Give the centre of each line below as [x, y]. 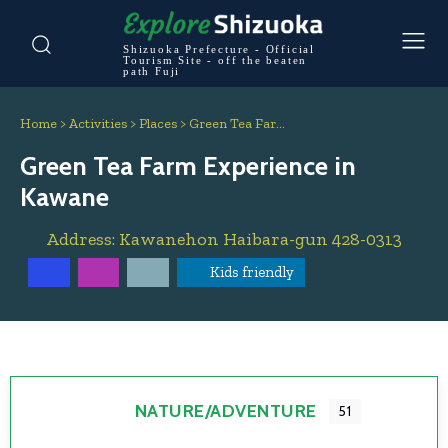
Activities [98, 124]
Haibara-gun [275, 239]
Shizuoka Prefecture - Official [219, 49]
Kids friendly [251, 271]
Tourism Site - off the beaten [215, 60]
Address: [82, 239]
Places [158, 124]
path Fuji [152, 71]
